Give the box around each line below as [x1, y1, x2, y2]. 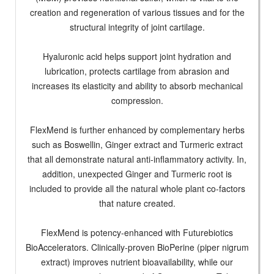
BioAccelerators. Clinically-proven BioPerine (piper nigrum [25, 241, 249, 254]
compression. [111, 94, 163, 107]
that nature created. [98, 197, 176, 210]
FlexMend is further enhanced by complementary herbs [29, 124, 245, 136]
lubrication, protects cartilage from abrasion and [45, 65, 229, 78]
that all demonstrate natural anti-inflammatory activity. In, [28, 153, 246, 166]
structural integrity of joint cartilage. [69, 21, 205, 34]
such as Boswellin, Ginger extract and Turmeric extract [31, 138, 243, 151]
